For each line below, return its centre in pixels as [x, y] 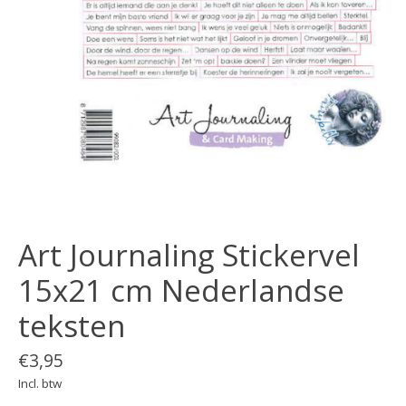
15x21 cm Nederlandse [181, 291]
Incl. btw [40, 383]
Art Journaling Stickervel [189, 256]
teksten [72, 326]
